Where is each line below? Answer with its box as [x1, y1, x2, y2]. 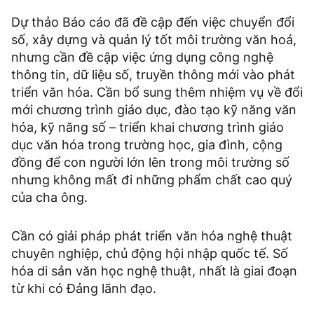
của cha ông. [11, 189, 88, 205]
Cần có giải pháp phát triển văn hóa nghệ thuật [11, 228, 292, 243]
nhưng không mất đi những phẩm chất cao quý [11, 172, 292, 187]
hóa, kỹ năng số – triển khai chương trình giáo [11, 119, 284, 135]
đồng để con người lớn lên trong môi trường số [11, 154, 289, 170]
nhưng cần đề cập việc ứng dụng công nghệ [11, 49, 273, 64]
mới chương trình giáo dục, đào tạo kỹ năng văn [11, 102, 296, 117]
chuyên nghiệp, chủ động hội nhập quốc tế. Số [11, 245, 288, 261]
